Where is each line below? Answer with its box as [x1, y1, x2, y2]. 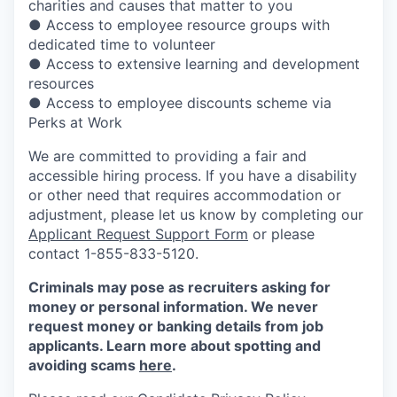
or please [248, 225, 315, 243]
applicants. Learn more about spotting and [28, 337, 321, 354]
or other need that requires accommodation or [28, 186, 341, 204]
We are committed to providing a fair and [28, 147, 307, 165]
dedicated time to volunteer [28, 35, 215, 53]
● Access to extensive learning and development [28, 55, 360, 73]
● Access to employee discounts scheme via [28, 94, 331, 112]
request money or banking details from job [28, 317, 323, 335]
